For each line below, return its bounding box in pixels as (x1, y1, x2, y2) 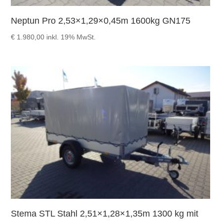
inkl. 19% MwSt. (46, 33, 96, 41)
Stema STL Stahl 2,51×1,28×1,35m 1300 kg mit (11, 208, 199, 219)
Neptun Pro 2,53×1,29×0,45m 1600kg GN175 (11, 16, 191, 26)
